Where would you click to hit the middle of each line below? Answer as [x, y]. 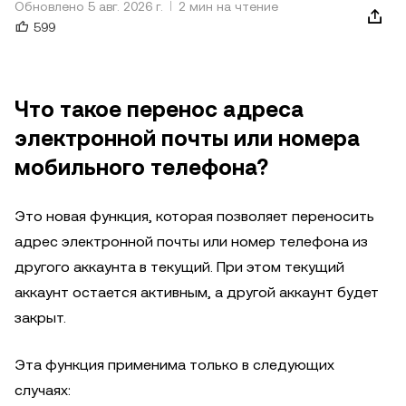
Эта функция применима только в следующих [174, 365]
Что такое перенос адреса [159, 110]
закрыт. [40, 318]
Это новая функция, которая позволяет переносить [194, 216]
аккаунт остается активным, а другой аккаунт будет [197, 292]
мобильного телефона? [141, 168]
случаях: [43, 390]
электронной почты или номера [187, 139]
